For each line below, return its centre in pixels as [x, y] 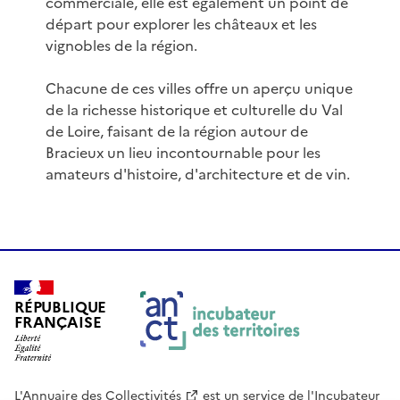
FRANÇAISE [58, 322]
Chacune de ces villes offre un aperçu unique [199, 89]
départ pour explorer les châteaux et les [181, 25]
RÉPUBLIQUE [61, 307]
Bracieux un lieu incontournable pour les [183, 153]
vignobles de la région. [121, 46]
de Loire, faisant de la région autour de [176, 132]
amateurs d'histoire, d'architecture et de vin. [197, 175]
